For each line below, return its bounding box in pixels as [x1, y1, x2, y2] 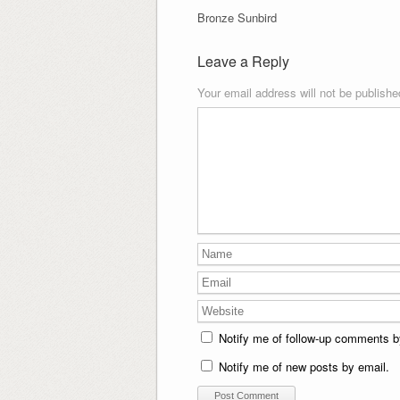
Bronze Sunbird [196, 8, 277, 26]
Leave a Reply [196, 50, 289, 71]
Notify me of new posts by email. [218, 357, 389, 375]
